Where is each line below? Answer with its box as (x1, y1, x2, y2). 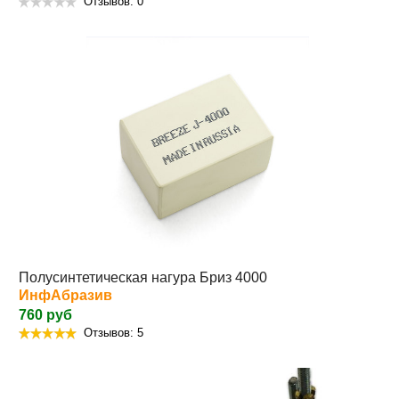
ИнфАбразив (19, 288, 112, 304)
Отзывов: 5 (84, 326, 143, 340)
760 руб (19, 307, 72, 323)
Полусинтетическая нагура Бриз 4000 (19, 270, 267, 286)
